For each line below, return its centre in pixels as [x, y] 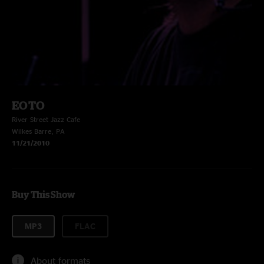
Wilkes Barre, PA [38, 131]
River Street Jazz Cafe [46, 119]
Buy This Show [43, 194]
